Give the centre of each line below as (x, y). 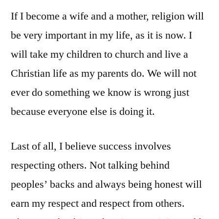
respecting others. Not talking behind (90, 165)
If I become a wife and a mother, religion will (107, 16)
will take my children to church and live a (99, 55)
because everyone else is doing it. (83, 112)
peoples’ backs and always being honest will (106, 185)
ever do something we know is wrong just (100, 93)
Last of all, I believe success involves (91, 146)
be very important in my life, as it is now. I (101, 35)
